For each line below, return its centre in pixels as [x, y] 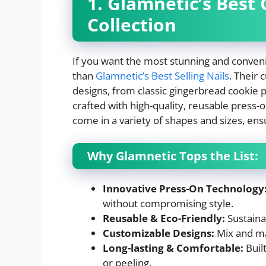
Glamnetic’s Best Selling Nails [161, 76]
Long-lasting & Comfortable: [173, 248]
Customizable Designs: [159, 233]
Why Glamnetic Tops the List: [173, 156]
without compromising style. [168, 203]
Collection [132, 25]
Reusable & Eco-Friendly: [164, 218]
